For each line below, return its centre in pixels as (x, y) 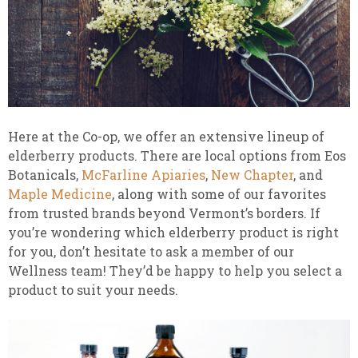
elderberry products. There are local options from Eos (177, 155)
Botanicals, (45, 174)
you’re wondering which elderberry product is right (173, 232)
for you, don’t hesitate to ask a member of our (151, 251)
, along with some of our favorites (219, 193)
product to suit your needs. (93, 289)
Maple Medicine (60, 193)
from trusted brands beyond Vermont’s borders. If (164, 213)
